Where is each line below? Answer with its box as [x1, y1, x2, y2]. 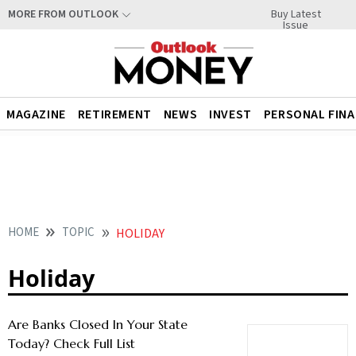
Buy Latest [270, 6, 321, 22]
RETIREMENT [77, 105, 152, 123]
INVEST [209, 105, 252, 123]
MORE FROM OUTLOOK [8, 6, 118, 22]
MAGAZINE [6, 105, 66, 123]
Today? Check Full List [8, 335, 135, 351]
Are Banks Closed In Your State [8, 316, 188, 332]
